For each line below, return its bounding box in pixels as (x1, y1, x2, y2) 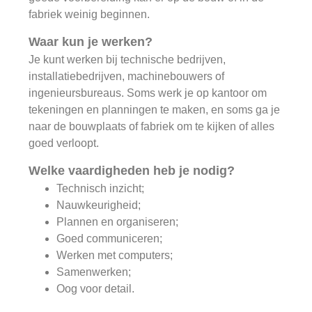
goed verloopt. (29, 136, 100, 149)
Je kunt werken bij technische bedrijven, (29, 53, 226, 65)
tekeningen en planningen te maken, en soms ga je (29, 103, 281, 116)
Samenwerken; (56, 266, 132, 279)
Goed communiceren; (56, 233, 163, 245)
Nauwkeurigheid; (56, 199, 141, 212)
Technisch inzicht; (56, 182, 145, 195)
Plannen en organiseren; (56, 216, 179, 228)
